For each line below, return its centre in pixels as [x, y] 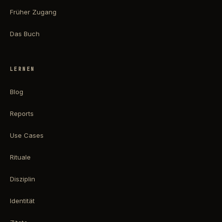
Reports [22, 114]
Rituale [20, 157]
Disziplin [23, 179]
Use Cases [27, 136]
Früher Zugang [33, 12]
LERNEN [23, 69]
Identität [22, 201]
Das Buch [25, 34]
